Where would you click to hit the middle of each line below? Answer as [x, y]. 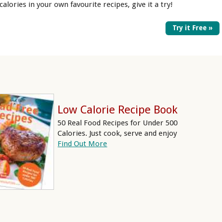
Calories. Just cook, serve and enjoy [117, 134]
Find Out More [83, 144]
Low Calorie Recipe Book [118, 109]
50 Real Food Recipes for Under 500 [118, 123]
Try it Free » [192, 28]
